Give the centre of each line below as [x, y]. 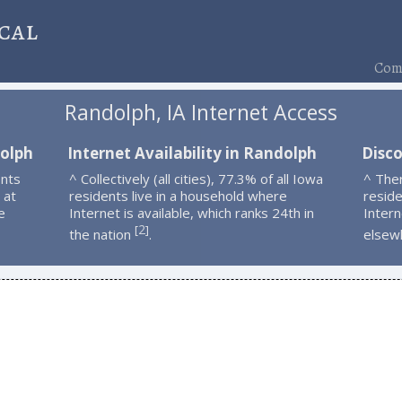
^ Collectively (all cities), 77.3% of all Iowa [196, 178]
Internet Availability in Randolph [192, 153]
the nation [101, 234]
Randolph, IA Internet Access [201, 113]
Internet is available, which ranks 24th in [191, 212]
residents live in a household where [178, 195]
